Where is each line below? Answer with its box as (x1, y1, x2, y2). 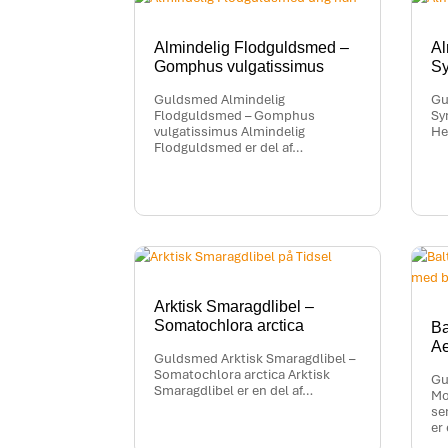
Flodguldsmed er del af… (154, 139, 304, 157)
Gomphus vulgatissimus (154, 58, 325, 76)
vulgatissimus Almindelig (154, 123, 306, 141)
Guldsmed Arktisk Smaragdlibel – (154, 350, 356, 368)
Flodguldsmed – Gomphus (154, 107, 316, 125)
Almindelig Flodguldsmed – (154, 39, 350, 57)
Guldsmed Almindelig (154, 91, 286, 109)
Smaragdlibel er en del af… (154, 382, 314, 400)
